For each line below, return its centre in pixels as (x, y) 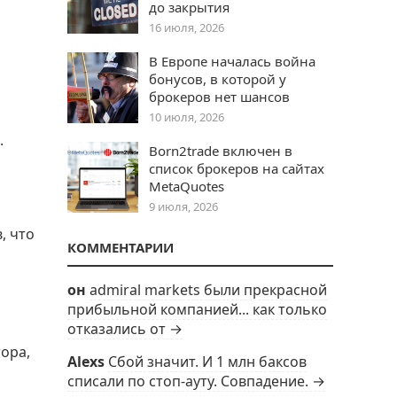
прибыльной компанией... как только (197, 309)
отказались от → (125, 329)
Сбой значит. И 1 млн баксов (207, 362)
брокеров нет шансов (219, 97)
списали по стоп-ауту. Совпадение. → (196, 381)
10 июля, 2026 (187, 117)
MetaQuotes (187, 186)
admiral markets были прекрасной (208, 290)
